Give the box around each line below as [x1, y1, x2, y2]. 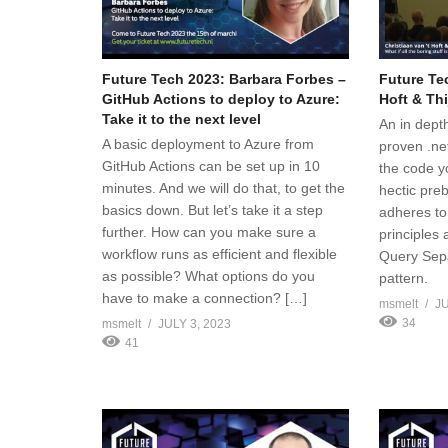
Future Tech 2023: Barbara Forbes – [102, 70, 346, 87]
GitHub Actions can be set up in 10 [102, 157, 320, 174]
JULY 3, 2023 [158, 316, 231, 331]
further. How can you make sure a [102, 223, 316, 240]
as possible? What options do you [102, 267, 315, 284]
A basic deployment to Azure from [102, 135, 314, 152]
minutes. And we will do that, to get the [102, 179, 345, 196]
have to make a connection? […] [102, 289, 307, 306]
